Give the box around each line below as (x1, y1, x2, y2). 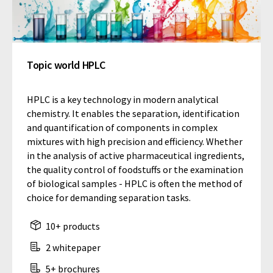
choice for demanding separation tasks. (27, 191, 191, 204)
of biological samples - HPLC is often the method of (27, 177, 243, 190)
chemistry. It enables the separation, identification (27, 107, 239, 120)
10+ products (44, 220, 100, 233)
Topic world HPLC (27, 58, 105, 73)
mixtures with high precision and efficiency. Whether (27, 135, 243, 148)
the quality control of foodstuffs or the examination (27, 163, 243, 176)
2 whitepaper (44, 241, 101, 254)
